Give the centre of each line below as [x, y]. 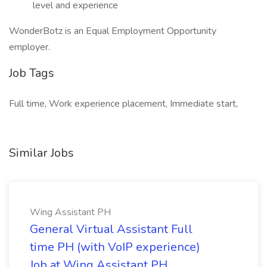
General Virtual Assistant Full [111, 229]
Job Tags [32, 73]
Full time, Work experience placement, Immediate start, [123, 104]
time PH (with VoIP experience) [115, 247]
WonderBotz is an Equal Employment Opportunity [113, 31]
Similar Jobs [41, 153]
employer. [30, 47]
